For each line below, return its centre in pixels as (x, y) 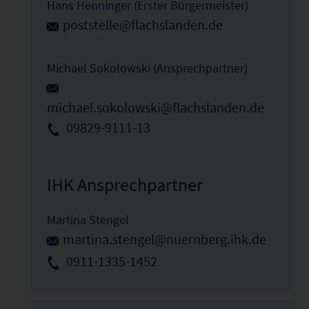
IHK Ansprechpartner (124, 185)
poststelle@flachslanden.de (142, 25)
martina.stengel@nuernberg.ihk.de (164, 240)
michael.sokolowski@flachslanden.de (155, 108)
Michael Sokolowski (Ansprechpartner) (147, 68)
